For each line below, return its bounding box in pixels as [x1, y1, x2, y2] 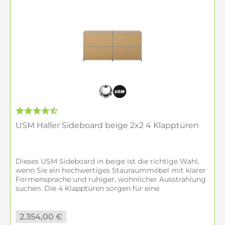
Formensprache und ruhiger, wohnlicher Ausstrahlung [16, 175, 206, 184]
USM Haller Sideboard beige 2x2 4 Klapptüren [16, 121, 199, 130]
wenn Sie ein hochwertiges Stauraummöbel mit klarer [16, 166, 206, 175]
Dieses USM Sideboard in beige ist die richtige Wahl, [16, 157, 199, 166]
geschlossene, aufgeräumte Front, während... [16, 193, 172, 202]
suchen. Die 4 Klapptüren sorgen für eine [16, 184, 159, 193]
